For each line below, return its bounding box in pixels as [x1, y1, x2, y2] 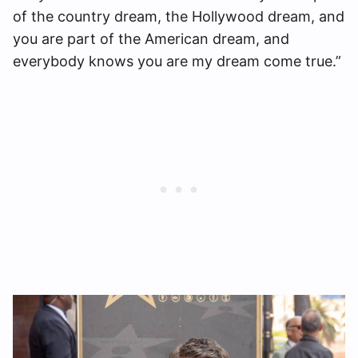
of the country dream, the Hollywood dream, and [13, 7, 344, 25]
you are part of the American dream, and [13, 30, 289, 47]
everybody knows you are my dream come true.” [13, 52, 341, 70]
